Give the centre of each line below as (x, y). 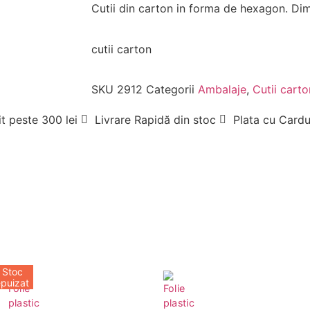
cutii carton (121, 49)
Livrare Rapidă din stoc (155, 120)
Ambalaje (222, 90)
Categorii (170, 90)
